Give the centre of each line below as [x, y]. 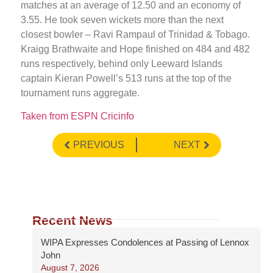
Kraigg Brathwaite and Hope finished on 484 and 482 [135, 49]
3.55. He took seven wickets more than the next [122, 20]
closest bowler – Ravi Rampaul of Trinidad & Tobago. [135, 35]
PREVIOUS [98, 144]
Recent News [73, 220]
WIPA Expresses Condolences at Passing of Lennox [145, 242]
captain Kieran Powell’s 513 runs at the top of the [126, 79]
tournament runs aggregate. [80, 93]
